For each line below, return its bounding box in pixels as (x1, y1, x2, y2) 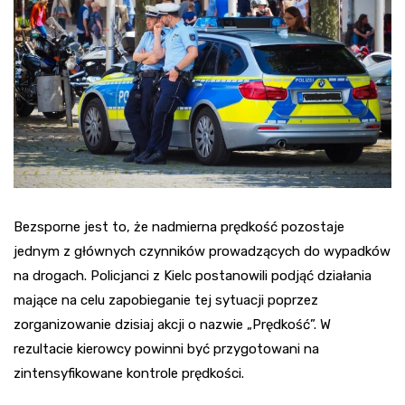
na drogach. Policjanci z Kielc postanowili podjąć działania (14, 267, 372, 284)
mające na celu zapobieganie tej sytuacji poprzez (14, 291, 318, 308)
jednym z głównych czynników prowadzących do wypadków (14, 242, 391, 259)
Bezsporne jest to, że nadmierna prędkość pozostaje (14, 218, 344, 235)
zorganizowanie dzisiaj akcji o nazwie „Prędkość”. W (14, 316, 331, 333)
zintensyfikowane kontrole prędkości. (14, 364, 244, 381)
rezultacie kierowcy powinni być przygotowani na (14, 340, 319, 357)
